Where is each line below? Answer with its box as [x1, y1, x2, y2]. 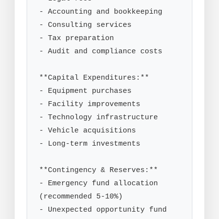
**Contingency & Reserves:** [39, 166, 158, 175]
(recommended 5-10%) [39, 192, 123, 201]
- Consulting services [39, 21, 131, 30]
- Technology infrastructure [39, 113, 158, 122]
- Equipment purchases [39, 87, 131, 96]
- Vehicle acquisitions [39, 126, 136, 135]
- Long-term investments [39, 139, 140, 149]
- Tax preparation [39, 34, 114, 43]
